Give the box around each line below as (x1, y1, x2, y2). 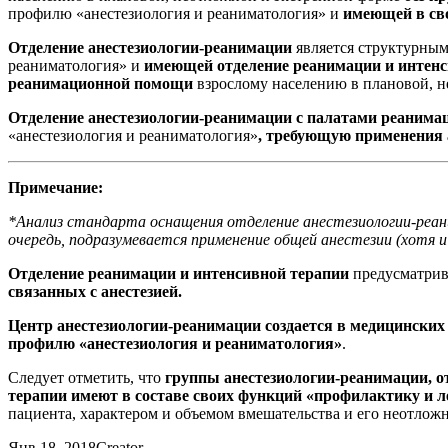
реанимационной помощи (8, 74, 193, 92)
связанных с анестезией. (8, 282, 182, 300)
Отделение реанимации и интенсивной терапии (8, 264, 349, 282)
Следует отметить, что (8, 368, 165, 386)
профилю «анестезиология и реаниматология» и (8, 4, 343, 22)
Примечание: (8, 178, 103, 196)
